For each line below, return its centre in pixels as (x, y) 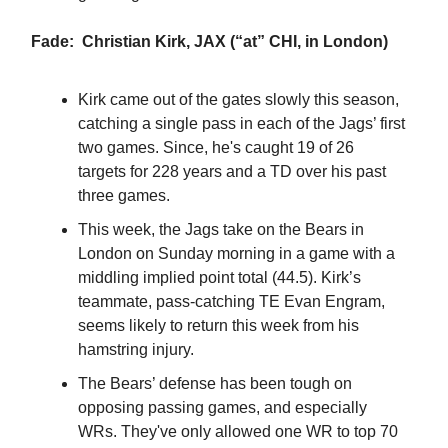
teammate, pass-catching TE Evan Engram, (231, 301)
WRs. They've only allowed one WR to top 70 (238, 431)
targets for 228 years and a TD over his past (232, 171)
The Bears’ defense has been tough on (215, 383)
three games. (124, 195)
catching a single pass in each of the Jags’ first (241, 123)
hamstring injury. (136, 349)
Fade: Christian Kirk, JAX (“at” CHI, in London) (209, 41)
